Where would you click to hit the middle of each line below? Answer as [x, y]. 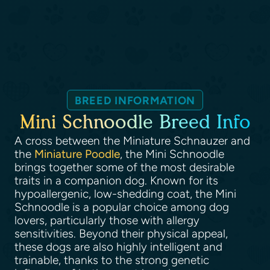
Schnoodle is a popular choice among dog [122, 207]
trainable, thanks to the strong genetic [112, 260]
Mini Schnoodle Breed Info [135, 122]
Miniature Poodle [77, 154]
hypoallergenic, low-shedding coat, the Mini [125, 194]
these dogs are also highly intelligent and [118, 247]
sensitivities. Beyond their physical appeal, [121, 234]
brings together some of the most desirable [124, 167]
